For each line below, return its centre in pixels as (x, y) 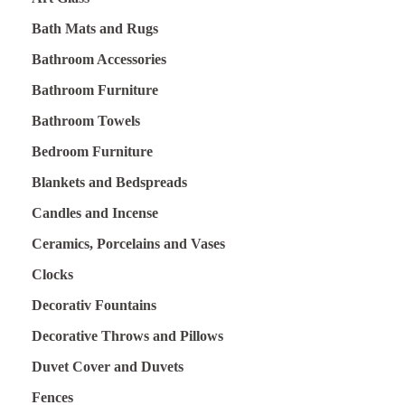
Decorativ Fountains (94, 306)
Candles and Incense (95, 213)
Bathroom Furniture (95, 90)
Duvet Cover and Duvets (108, 367)
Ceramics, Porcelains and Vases (128, 244)
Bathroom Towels (86, 121)
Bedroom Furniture (92, 152)
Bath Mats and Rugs (95, 29)
